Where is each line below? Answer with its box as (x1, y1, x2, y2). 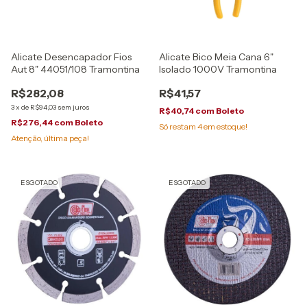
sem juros (58, 102, 90, 112)
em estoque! (202, 121, 247, 132)
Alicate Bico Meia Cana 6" (159, 50, 273, 63)
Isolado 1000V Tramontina (159, 62, 277, 75)
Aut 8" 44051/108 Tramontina (11, 62, 140, 75)
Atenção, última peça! (11, 132, 89, 143)
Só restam (159, 121, 197, 132)
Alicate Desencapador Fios (11, 50, 132, 63)
